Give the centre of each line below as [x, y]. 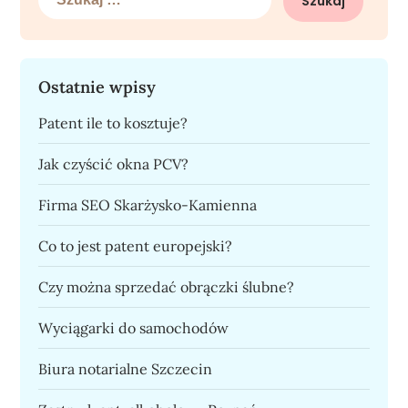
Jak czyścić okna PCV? [114, 164]
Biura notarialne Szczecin [126, 369]
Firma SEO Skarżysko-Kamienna [148, 205]
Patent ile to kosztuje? [113, 123]
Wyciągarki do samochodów [134, 328]
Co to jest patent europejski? [136, 246]
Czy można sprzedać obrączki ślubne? [167, 287]
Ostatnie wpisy [97, 87]
